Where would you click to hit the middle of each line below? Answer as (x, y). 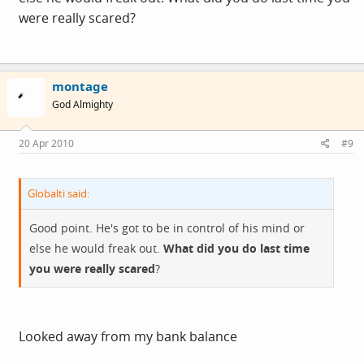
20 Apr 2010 (46, 143)
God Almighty (82, 104)
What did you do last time (235, 248)
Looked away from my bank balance (128, 336)
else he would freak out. (95, 248)
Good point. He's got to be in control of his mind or (167, 227)
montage (80, 86)
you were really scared (92, 268)
